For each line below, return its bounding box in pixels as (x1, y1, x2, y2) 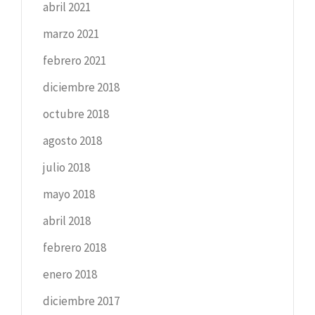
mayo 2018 (43, 186, 95, 202)
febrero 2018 (43, 239, 106, 255)
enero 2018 (43, 266, 97, 282)
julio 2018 (43, 159, 90, 175)
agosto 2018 (43, 132, 102, 148)
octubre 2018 (43, 105, 109, 122)
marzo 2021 (43, 25, 99, 41)
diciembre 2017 (43, 292, 120, 309)
